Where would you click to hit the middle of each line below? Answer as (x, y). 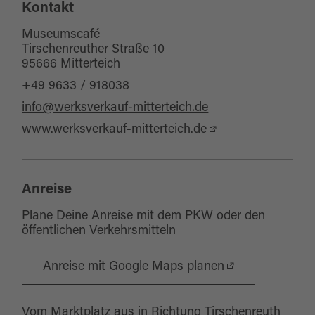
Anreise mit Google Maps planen (134, 267)
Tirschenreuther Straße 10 (94, 50)
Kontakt (48, 8)
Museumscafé (61, 35)
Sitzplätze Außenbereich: (115, 11)
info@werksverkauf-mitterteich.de (115, 108)
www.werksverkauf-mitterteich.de (115, 130)
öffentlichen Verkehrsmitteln (99, 231)
